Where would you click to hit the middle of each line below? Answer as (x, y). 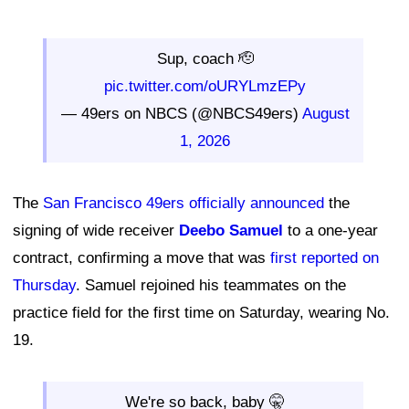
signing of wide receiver (96, 230)
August (325, 113)
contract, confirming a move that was (142, 257)
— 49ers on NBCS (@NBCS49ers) (181, 113)
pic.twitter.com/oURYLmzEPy (205, 86)
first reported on (325, 257)
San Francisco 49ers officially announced (184, 203)
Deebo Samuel (231, 230)
